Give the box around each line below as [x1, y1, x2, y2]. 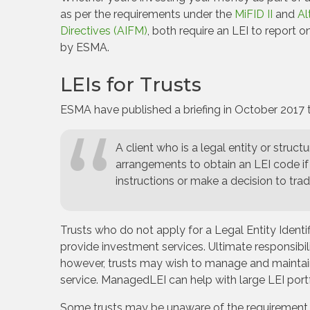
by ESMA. [60, 41, 109, 54]
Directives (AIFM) [60, 24, 147, 37]
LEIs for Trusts [60, 73, 201, 96]
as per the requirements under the [60, 8, 235, 21]
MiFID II [235, 8, 273, 21]
